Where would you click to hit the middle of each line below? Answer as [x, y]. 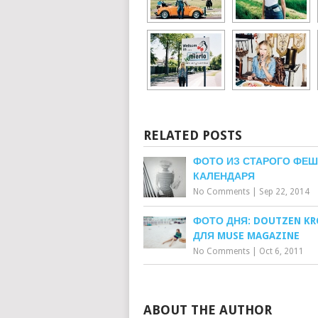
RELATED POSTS [193, 135]
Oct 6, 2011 [281, 251]
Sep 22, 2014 [284, 192]
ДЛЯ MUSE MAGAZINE [246, 236]
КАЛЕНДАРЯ [224, 176]
